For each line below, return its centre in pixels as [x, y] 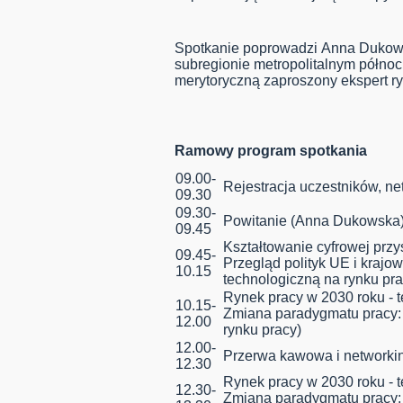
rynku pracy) [262, 330]
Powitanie [257, 221]
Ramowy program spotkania [273, 151]
